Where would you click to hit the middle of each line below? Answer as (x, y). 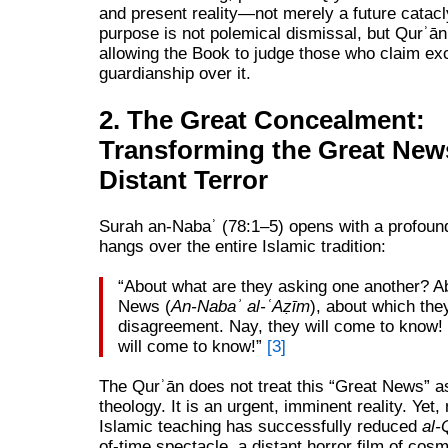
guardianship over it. (174, 74)
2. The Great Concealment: (261, 120)
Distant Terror (183, 180)
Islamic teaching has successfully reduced (260, 426)
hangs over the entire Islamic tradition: (242, 246)
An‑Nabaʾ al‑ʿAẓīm (240, 306)
